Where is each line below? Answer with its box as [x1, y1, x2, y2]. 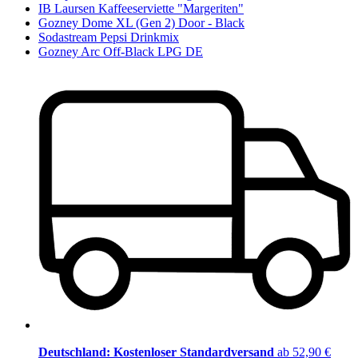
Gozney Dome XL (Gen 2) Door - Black [38, 16, 245, 30]
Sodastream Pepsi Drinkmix [38, 30, 179, 45]
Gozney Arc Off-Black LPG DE [38, 45, 203, 59]
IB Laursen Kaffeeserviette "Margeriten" [38, 2, 244, 16]
